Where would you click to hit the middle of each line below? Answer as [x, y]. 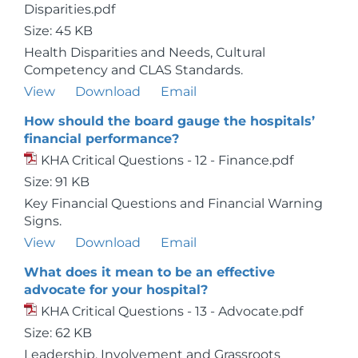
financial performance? [101, 139]
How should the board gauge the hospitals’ [169, 121]
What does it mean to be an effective [149, 272]
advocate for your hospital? [116, 290]
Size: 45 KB [58, 31]
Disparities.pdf [70, 9]
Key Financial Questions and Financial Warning [173, 203]
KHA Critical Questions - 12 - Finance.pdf [167, 160]
